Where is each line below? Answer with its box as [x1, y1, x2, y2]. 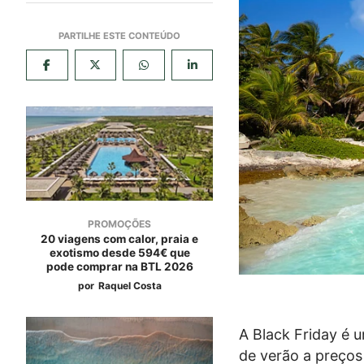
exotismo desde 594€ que [49, 245, 190, 259]
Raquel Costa [97, 279, 162, 292]
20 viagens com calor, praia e [41, 232, 199, 245]
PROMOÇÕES [88, 217, 152, 230]
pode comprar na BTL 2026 [45, 259, 193, 273]
